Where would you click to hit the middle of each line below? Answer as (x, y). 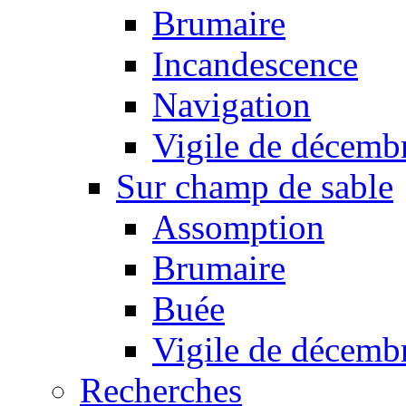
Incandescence (255, 64)
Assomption (238, 227)
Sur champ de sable (255, 187)
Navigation (232, 105)
